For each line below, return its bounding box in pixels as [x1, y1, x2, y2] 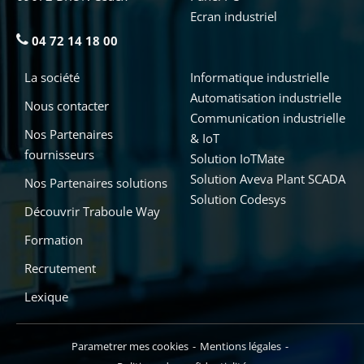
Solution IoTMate [190, 150, 284, 167]
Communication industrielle [190, 110, 345, 126]
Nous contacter [24, 97, 109, 114]
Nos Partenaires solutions [24, 175, 167, 191]
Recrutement [24, 260, 96, 276]
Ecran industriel [190, 8, 277, 24]
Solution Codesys [190, 191, 286, 207]
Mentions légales [200, 339, 281, 353]
